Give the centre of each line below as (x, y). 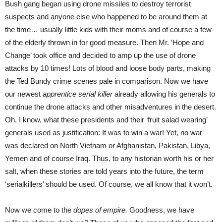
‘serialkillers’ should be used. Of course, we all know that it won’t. (109, 184)
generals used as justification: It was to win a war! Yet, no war (104, 133)
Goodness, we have (161, 210)
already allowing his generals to (164, 94)
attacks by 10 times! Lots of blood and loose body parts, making (108, 68)
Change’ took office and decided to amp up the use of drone (100, 55)
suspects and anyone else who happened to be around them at (106, 17)
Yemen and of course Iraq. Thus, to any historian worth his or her (109, 159)
